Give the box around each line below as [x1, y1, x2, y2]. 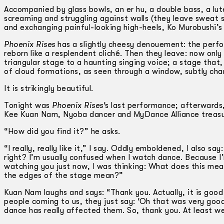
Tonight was [4, 100, 52, 110]
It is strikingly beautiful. [4, 83, 93, 93]
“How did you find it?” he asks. [4, 126, 120, 136]
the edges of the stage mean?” [4, 170, 123, 180]
